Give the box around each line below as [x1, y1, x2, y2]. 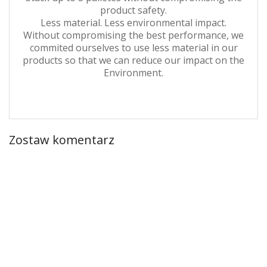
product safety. [100, 4, 167, 17]
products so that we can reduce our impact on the [23, 54, 244, 67]
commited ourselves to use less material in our [29, 41, 238, 55]
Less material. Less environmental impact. [41, 16, 226, 30]
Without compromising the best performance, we [23, 29, 244, 42]
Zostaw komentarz [9, 132, 114, 148]
